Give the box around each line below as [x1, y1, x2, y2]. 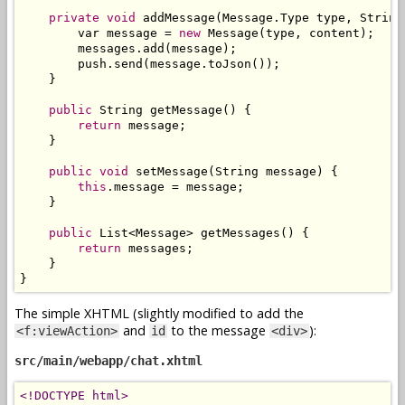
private [49, 10, 99, 24]
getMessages [193, 225, 280, 240]
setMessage [128, 164, 208, 178]
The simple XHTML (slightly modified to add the [14, 305, 304, 323]
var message [20, 25, 165, 40]
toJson [208, 56, 251, 71]
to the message [167, 322, 269, 340]
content [302, 25, 360, 40]
